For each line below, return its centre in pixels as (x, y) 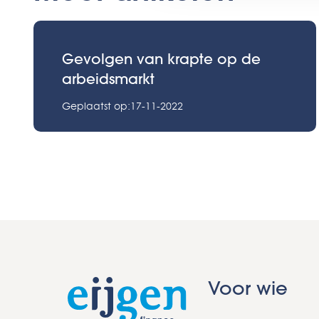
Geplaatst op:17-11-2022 (122, 106)
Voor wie (248, 288)
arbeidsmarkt (108, 79)
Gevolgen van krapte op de (161, 59)
